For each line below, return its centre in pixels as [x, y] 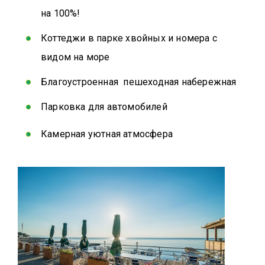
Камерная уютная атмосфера [107, 134]
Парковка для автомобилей [104, 107]
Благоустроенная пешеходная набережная [139, 82]
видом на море [75, 57]
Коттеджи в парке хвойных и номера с [129, 38]
